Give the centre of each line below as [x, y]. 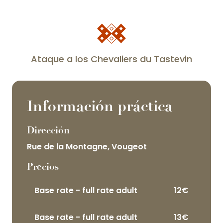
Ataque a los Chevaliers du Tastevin [111, 59]
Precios [43, 167]
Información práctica [100, 106]
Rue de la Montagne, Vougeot [87, 147]
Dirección [48, 131]
